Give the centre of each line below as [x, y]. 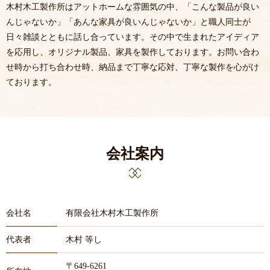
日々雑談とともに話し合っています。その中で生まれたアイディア [133, 37]
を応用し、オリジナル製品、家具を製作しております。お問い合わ [133, 52]
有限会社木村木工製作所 [112, 213]
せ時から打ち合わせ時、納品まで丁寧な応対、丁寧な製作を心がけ [133, 67]
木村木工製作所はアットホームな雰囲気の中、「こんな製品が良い [133, 7]
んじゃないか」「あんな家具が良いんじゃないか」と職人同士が [128, 22]
